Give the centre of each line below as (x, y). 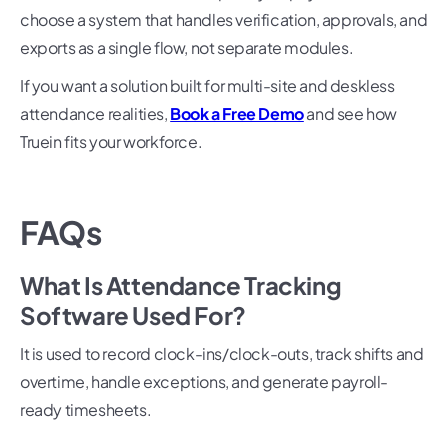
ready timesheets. (86, 410)
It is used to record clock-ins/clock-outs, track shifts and (222, 354)
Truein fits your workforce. (111, 142)
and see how (350, 114)
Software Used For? (133, 315)
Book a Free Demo (237, 114)
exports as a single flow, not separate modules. (187, 48)
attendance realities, (95, 114)
